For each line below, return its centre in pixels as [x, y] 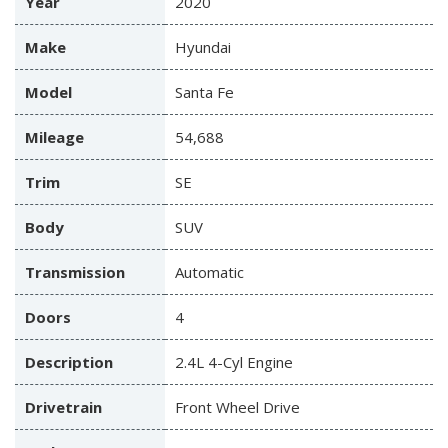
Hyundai [203, 47]
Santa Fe [204, 92]
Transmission [75, 272]
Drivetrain [63, 407]
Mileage [54, 137]
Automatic [209, 272]
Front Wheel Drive [237, 407]
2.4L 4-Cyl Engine [234, 362]
